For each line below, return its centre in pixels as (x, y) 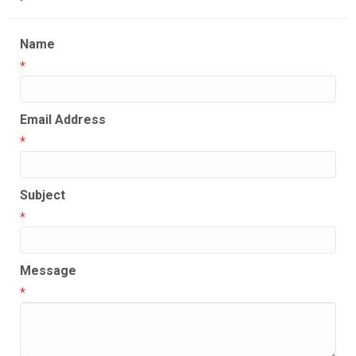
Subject (43, 195)
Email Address (63, 120)
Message (48, 271)
